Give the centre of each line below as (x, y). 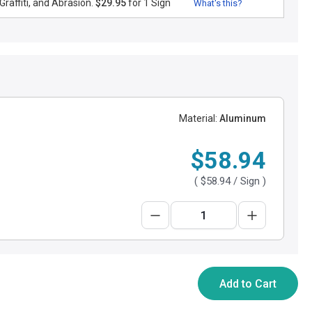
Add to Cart (248, 284)
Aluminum (242, 118)
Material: (198, 118)
